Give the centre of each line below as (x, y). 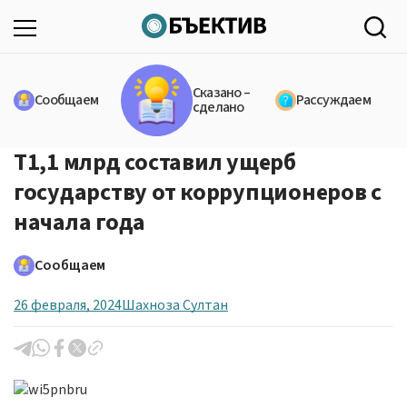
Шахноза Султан (175, 305)
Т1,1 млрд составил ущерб (155, 162)
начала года (80, 222)
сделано (218, 108)
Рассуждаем (333, 100)
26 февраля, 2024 (68, 305)
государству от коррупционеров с (198, 192)
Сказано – (221, 93)
